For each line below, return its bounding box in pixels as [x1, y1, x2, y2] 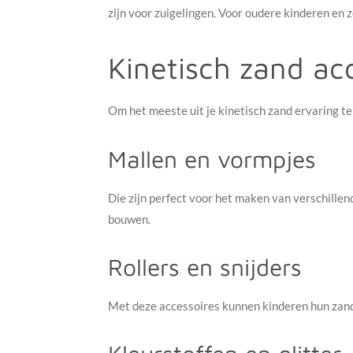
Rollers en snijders [108, 252, 302, 281]
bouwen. [108, 211, 150, 226]
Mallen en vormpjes [108, 144, 316, 173]
